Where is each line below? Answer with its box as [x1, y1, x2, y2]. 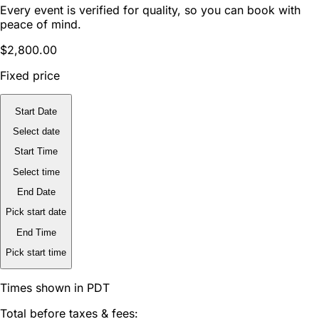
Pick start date [6, 206, 66, 218]
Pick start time [6, 247, 66, 258]
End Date [16, 187, 56, 198]
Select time [12, 166, 60, 177]
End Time [16, 226, 56, 238]
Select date [12, 126, 60, 137]
